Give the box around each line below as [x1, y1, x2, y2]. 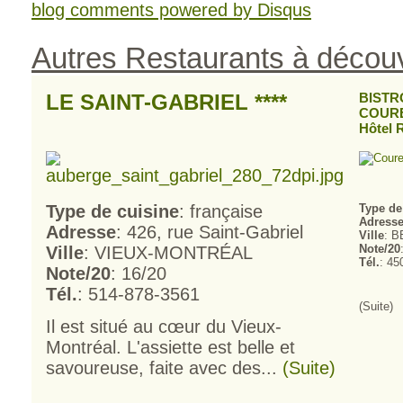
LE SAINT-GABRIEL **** [46, 90, 287, 114]
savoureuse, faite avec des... [46, 358, 282, 378]
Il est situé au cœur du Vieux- [46, 317, 282, 336]
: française [179, 201, 263, 221]
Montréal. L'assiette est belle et [46, 337, 295, 357]
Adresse [46, 222, 116, 242]
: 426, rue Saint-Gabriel [116, 222, 303, 242]
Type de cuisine [46, 201, 179, 221]
